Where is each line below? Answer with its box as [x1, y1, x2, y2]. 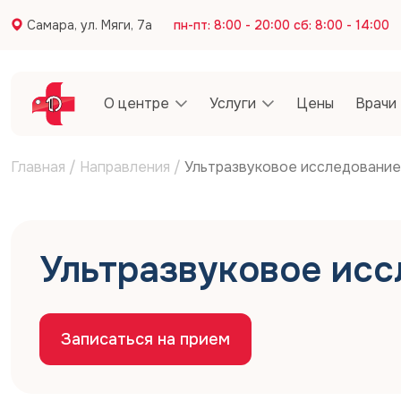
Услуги [209, 94, 256, 113]
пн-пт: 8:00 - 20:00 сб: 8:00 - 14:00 [174, 16, 389, 33]
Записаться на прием [61, 329, 230, 349]
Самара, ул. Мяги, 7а [27, 16, 152, 33]
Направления [80, 158, 170, 176]
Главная [11, 158, 65, 176]
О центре [104, 94, 169, 113]
